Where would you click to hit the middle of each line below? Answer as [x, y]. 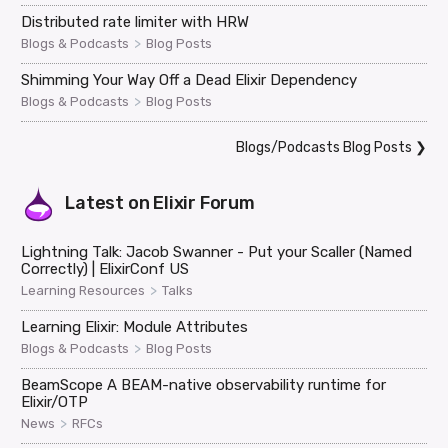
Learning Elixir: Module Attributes [135, 327]
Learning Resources [83, 291]
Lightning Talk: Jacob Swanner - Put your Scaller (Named [217, 252]
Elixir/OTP [55, 402]
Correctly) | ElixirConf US [105, 269]
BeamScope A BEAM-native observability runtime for [204, 385]
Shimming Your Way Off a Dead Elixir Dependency [189, 80]
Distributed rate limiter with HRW [135, 22]
